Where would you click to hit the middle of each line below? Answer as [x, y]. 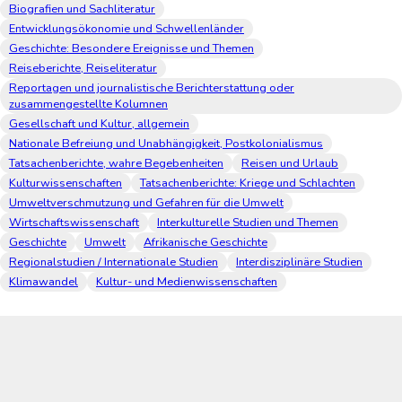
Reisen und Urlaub [290, 164]
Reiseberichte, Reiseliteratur [83, 69]
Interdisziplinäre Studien [299, 262]
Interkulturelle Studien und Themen [248, 223]
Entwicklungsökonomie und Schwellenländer [127, 29]
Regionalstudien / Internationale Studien [114, 262]
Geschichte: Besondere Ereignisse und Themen [131, 49]
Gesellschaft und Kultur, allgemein [99, 124]
